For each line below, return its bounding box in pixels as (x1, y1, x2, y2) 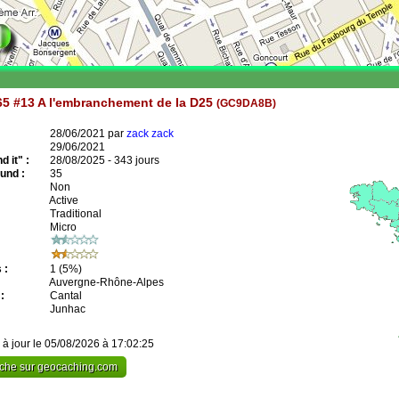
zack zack (126, 127, 174, 140)
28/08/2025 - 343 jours (47, 154, 159, 167)
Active (47, 194, 78, 207)
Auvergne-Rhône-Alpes (47, 276, 164, 289)
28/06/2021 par (47, 127, 126, 140)
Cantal (47, 289, 82, 302)
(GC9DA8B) (216, 96, 276, 109)
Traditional (47, 208, 102, 220)
